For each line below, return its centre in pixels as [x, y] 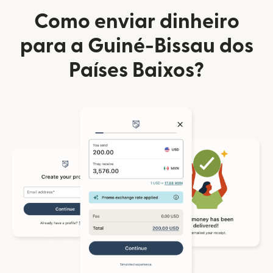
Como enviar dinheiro [136, 22]
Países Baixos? [136, 71]
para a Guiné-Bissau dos [136, 46]
